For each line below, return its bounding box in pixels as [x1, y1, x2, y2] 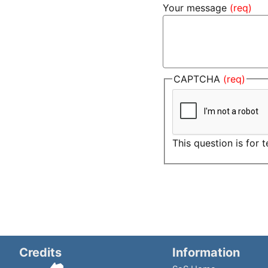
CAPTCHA [173, 72, 223, 85]
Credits [19, 245, 62, 260]
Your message [163, 1, 227, 14]
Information [172, 245, 240, 260]
